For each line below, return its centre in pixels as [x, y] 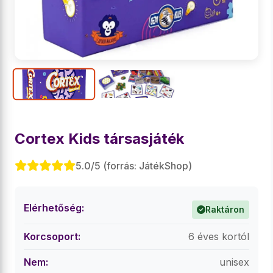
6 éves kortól [219, 236]
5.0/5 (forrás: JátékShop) [134, 165]
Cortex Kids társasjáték [99, 139]
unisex [234, 262]
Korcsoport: [52, 236]
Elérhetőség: [54, 208]
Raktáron [225, 209]
